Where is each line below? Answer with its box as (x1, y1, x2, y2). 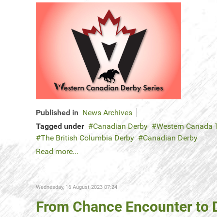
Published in (36, 108, 78, 118)
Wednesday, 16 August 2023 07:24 (36, 184, 117, 191)
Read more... (36, 147, 78, 156)
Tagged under (36, 122, 84, 131)
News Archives (82, 108, 132, 118)
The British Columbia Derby (41, 133, 134, 143)
